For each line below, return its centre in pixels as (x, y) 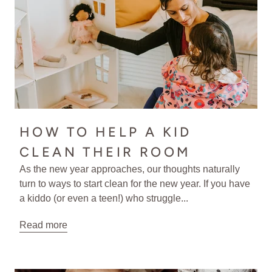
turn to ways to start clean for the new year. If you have (135, 184)
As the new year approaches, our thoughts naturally (130, 169)
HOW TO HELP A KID (106, 132)
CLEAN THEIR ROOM (105, 152)
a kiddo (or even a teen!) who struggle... (104, 199)
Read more (43, 225)
